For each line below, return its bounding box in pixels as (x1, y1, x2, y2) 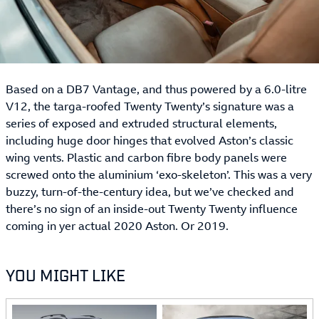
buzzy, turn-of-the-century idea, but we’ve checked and (6, 184, 294, 199)
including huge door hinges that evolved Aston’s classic (6, 132, 293, 148)
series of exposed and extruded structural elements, (6, 115, 277, 131)
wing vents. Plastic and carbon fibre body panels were (6, 150, 287, 165)
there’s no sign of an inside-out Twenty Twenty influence (6, 201, 298, 216)
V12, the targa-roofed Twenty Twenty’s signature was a (6, 98, 294, 114)
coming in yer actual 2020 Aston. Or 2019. (6, 218, 229, 234)
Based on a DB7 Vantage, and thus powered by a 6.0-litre (6, 81, 307, 97)
